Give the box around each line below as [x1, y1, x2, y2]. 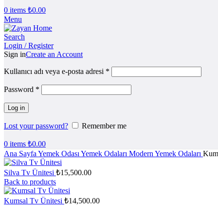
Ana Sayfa [4, 149, 38, 158]
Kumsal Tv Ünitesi [4, 197, 64, 205]
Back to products [4, 178, 56, 186]
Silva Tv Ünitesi [4, 168, 56, 177]
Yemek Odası [38, 149, 81, 158]
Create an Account [26, 50, 83, 58]
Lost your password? [4, 122, 68, 130]
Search [4, 33, 25, 41]
